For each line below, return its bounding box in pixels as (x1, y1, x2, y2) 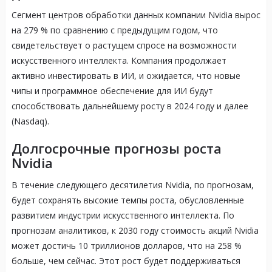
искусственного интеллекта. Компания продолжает (11, 55, 226, 67)
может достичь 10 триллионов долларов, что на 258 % (11, 240, 242, 252)
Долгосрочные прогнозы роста (11, 139, 222, 158)
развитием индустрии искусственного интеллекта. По (11, 209, 234, 222)
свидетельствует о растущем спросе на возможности (11, 39, 237, 52)
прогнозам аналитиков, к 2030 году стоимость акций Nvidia (11, 225, 259, 237)
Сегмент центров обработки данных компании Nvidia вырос (11, 9, 260, 21)
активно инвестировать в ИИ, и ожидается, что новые (11, 70, 240, 82)
